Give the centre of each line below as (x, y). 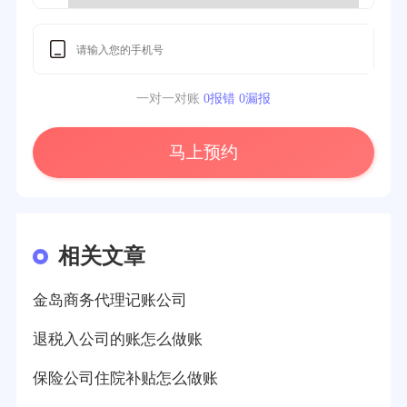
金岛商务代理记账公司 (109, 300)
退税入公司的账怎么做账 (117, 339)
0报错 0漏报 (237, 98)
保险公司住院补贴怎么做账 (125, 378)
